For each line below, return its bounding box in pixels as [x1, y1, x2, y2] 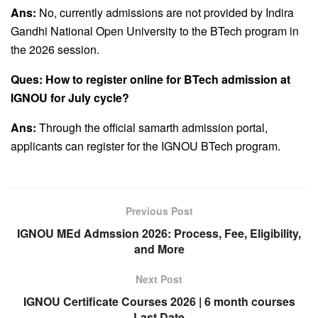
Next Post [136, 271, 182, 286]
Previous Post [125, 203, 193, 218]
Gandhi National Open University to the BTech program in [11, 22, 299, 39]
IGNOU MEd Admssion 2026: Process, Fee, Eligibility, [17, 224, 301, 241]
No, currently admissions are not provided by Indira [36, 4, 294, 21]
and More [133, 240, 185, 257]
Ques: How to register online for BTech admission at [11, 70, 290, 87]
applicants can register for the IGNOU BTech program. [11, 137, 280, 154]
